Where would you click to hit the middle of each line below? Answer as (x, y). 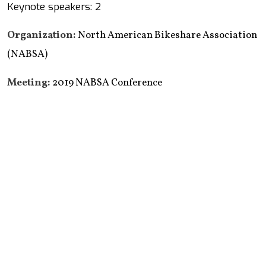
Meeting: (30, 83)
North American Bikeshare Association (167, 35)
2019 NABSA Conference (107, 83)
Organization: (42, 35)
